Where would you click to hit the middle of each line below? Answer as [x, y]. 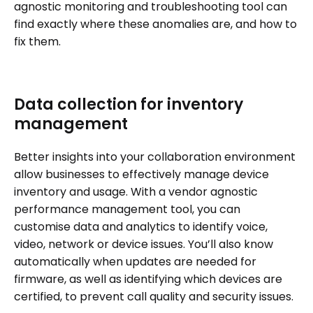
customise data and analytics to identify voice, [141, 227]
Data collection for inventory [129, 104]
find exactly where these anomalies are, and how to [155, 24]
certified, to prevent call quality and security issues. [154, 297]
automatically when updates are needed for [135, 262]
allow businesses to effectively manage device [141, 174]
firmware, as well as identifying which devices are [148, 279]
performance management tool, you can [127, 209]
